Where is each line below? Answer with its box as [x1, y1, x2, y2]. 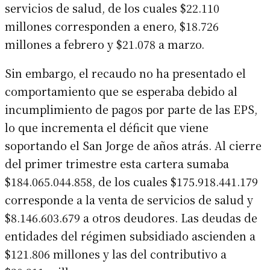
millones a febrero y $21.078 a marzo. [5, 36, 204, 52]
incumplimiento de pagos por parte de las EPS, [5, 101, 257, 117]
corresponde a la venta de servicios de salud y [5, 191, 253, 207]
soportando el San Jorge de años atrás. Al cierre [5, 137, 262, 153]
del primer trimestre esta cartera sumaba [5, 155, 229, 171]
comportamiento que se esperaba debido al [5, 83, 237, 99]
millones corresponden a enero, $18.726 [5, 17, 219, 34]
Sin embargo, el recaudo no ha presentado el [5, 64, 246, 81]
